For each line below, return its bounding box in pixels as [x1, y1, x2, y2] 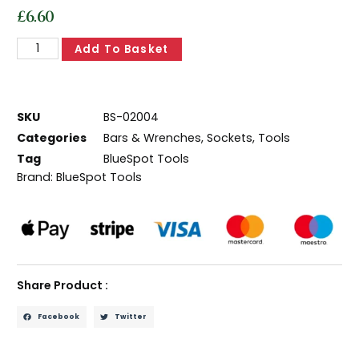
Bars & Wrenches [103, 129, 202, 146]
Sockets [207, 129, 253, 146]
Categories [17, 129, 87, 146]
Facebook [38, 311, 80, 321]
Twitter [115, 311, 147, 321]
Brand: [17, 169, 57, 186]
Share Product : [17, 277, 109, 294]
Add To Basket [74, 42, 169, 58]
